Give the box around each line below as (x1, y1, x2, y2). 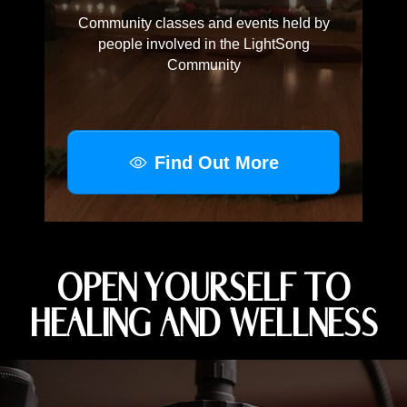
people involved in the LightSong (97, 36, 310, 53)
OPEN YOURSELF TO (56, 266, 351, 312)
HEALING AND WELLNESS (29, 302, 378, 347)
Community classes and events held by (77, 15, 330, 32)
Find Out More (154, 152, 279, 173)
